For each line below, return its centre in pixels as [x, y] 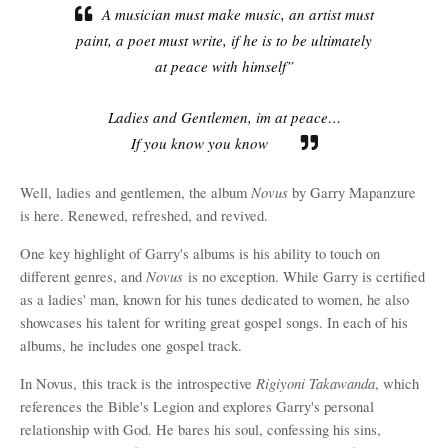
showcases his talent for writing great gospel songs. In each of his [214, 322]
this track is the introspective [169, 383]
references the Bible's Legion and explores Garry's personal [197, 406]
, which [397, 383]
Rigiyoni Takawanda [315, 383]
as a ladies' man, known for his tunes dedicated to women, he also [214, 299]
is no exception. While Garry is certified [306, 276]
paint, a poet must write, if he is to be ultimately [224, 40]
